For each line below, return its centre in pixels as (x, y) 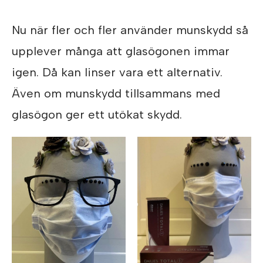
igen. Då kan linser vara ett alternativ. (117, 72)
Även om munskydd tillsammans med (116, 93)
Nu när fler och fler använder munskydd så (130, 30)
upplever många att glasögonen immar (121, 51)
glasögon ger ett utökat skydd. (97, 114)
